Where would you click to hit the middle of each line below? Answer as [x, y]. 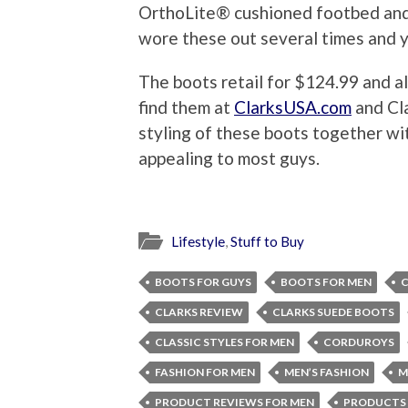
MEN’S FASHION [326, 372]
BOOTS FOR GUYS [203, 281]
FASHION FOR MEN [205, 372]
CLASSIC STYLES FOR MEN [224, 342]
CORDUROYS [359, 342]
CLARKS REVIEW [199, 311]
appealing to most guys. [229, 158]
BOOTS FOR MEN [326, 281]
